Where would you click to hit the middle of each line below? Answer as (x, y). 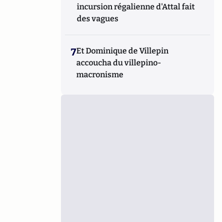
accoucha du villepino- (119, 63)
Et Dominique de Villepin (123, 51)
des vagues (98, 19)
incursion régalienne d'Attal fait (136, 7)
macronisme (100, 75)
